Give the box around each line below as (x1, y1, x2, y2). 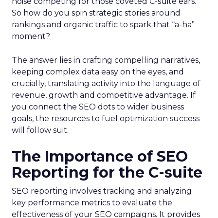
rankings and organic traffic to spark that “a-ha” (12, 20, 195, 29)
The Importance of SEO (12, 147, 188, 165)
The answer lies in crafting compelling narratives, (12, 55, 200, 65)
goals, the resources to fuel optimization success (12, 114, 200, 123)
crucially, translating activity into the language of (12, 79, 200, 88)
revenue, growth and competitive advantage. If (12, 91, 196, 100)
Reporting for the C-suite (12, 163, 202, 182)
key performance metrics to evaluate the (12, 198, 172, 207)
